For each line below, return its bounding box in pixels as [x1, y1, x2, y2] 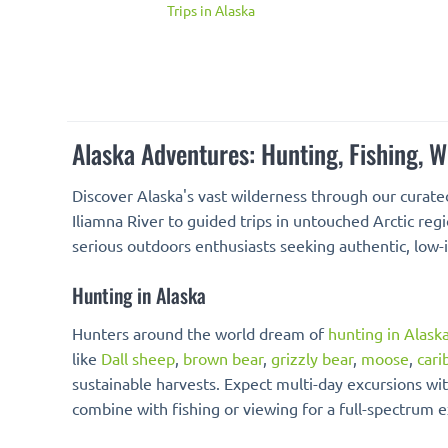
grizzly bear [271, 348, 353, 368]
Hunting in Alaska [72, 280, 206, 310]
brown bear [183, 348, 263, 368]
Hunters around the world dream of [72, 323, 328, 343]
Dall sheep [101, 348, 175, 368]
